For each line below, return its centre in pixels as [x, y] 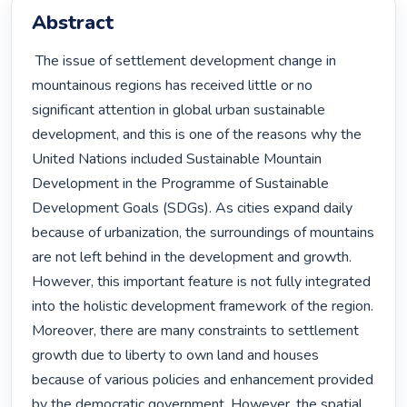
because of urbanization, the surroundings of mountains [203, 233]
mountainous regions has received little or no [173, 86]
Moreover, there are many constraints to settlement [196, 331]
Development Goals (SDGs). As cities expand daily [193, 208]
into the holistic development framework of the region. [203, 307]
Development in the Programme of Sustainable [181, 184]
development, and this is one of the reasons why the [197, 135]
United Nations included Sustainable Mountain [177, 159]
